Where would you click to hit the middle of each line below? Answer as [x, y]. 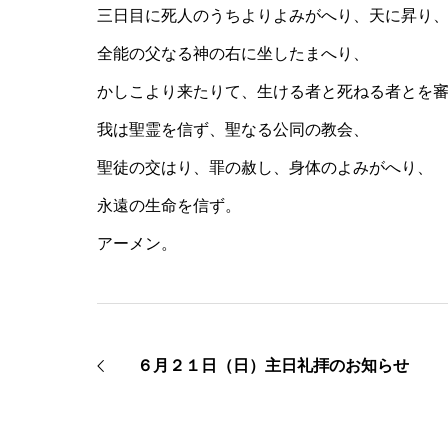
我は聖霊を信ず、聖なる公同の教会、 [233, 130]
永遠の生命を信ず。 [169, 206]
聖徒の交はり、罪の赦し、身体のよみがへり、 [265, 168]
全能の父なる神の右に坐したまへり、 [233, 54]
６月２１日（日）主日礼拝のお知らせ [273, 365]
